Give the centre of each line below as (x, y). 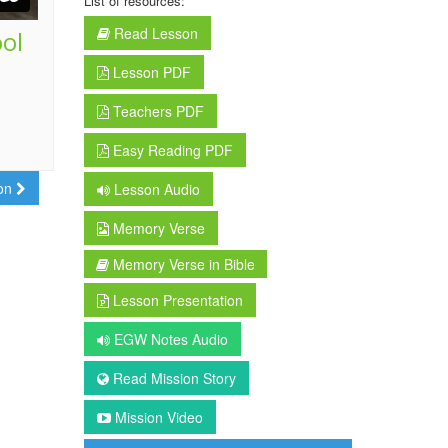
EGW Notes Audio (168, 339)
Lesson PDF (149, 72)
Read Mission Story (172, 378)
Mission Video (156, 417)
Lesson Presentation (175, 300)
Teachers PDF (156, 111)
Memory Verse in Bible (181, 264)
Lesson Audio (154, 189)
